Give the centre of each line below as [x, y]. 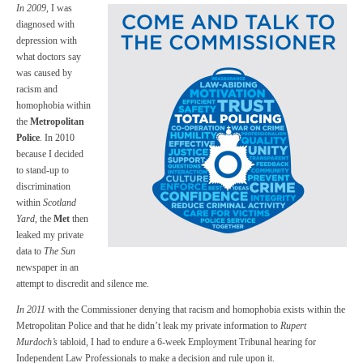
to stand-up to [43, 170]
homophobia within [53, 105]
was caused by [44, 73]
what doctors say [49, 56]
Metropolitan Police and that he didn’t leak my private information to [148, 325]
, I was [59, 8]
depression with [47, 40]
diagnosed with [45, 24]
